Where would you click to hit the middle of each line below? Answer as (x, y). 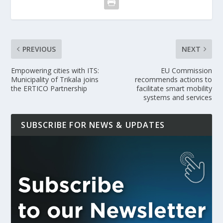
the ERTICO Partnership (49, 88)
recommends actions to (173, 79)
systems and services (177, 97)
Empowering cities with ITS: (55, 70)
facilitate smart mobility (174, 88)
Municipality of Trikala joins (55, 79)
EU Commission (186, 70)
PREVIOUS (39, 49)
